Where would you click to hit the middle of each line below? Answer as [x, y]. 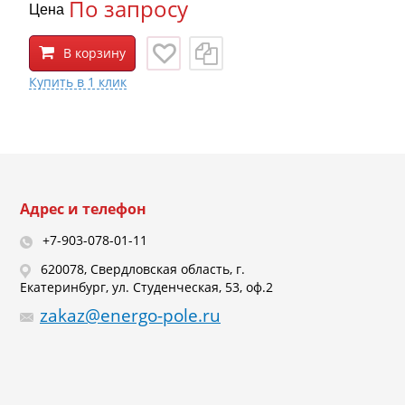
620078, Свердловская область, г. [141, 269]
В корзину [94, 53]
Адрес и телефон [83, 209]
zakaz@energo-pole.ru [130, 315]
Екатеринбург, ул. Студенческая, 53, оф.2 [146, 287]
